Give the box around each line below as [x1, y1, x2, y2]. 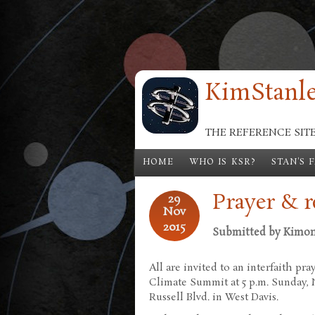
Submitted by [212, 225, 283, 240]
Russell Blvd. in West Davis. [149, 290, 278, 304]
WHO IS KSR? [189, 157, 256, 168]
